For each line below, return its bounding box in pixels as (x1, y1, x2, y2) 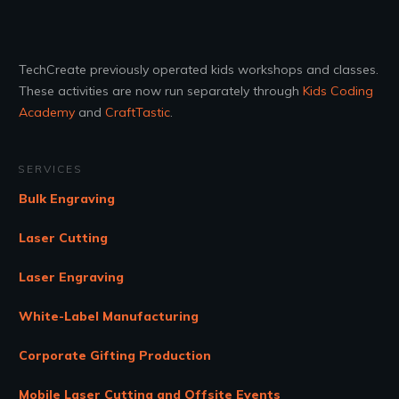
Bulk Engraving (19, 191, 115, 208)
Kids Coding (303, 83, 373, 100)
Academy (19, 104, 75, 121)
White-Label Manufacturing (19, 308, 199, 325)
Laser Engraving (19, 269, 124, 286)
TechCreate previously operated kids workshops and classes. (19, 61, 379, 78)
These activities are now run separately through (19, 83, 303, 100)
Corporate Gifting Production (19, 347, 211, 364)
